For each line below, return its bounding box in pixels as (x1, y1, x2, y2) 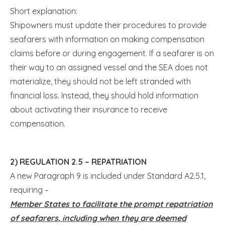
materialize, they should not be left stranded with (10, 76, 191, 86)
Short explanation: (10, 6, 77, 16)
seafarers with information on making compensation (10, 34, 204, 44)
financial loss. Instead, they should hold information (10, 90, 198, 100)
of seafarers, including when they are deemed (10, 212, 186, 223)
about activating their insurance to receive (10, 104, 167, 115)
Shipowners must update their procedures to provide (10, 20, 206, 30)
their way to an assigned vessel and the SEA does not (10, 62, 208, 72)
